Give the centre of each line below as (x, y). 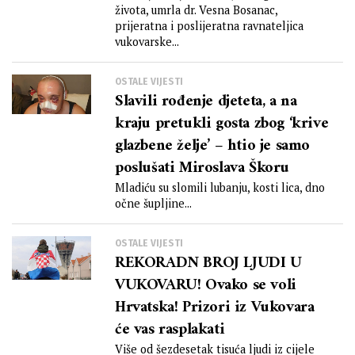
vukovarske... (147, 42)
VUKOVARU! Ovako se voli (206, 286)
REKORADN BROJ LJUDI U (208, 263)
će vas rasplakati (170, 330)
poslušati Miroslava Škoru (202, 168)
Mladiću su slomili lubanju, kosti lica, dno (220, 187)
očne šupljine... (153, 203)
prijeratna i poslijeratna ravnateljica (209, 26)
